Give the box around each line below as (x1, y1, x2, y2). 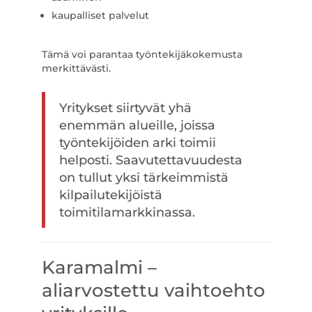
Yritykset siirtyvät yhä (58, 100, 192, 115)
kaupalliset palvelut (51, 9, 149, 22)
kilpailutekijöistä (58, 187, 162, 202)
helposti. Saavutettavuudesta (58, 153, 242, 167)
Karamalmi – (41, 256, 157, 279)
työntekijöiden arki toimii (58, 135, 216, 150)
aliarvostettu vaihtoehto (41, 279, 265, 302)
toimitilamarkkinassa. (58, 205, 195, 219)
